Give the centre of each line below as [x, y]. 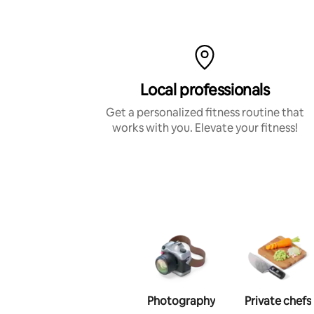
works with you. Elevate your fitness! [205, 128]
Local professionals [205, 90]
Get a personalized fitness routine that [205, 113]
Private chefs [278, 301]
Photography [181, 301]
